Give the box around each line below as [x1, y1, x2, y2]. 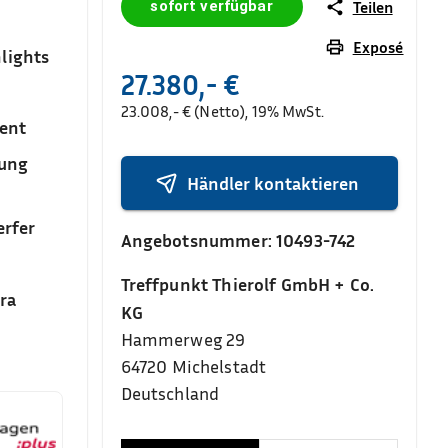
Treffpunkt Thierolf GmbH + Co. [120, 273, 375, 295]
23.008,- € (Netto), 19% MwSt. [120, 101, 324, 121]
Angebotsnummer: [120, 229, 276, 251]
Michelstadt [171, 355, 267, 377]
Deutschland [120, 382, 220, 404]
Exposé [352, 37, 404, 57]
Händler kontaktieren [187, 171, 360, 194]
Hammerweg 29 [120, 328, 246, 350]
